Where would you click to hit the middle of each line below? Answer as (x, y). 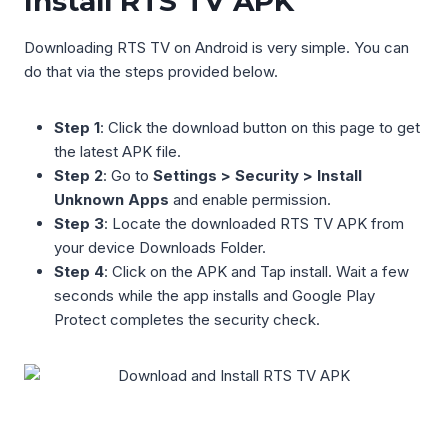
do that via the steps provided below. (151, 71)
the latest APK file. (117, 151)
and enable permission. (250, 199)
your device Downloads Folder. (160, 247)
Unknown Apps (111, 199)
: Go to (128, 175)
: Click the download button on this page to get (260, 127)
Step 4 (79, 271)
